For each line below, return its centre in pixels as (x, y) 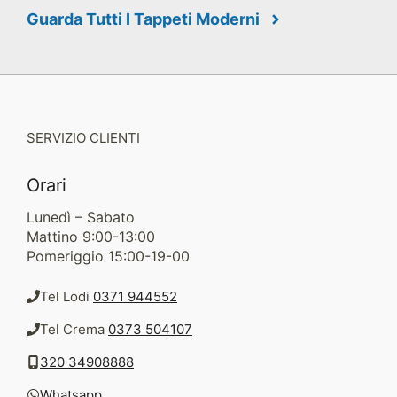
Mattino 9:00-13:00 (91, 237)
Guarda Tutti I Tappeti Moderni (143, 19)
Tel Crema (74, 330)
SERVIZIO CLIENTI (83, 138)
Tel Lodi (66, 297)
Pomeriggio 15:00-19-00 (108, 257)
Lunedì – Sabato (81, 218)
